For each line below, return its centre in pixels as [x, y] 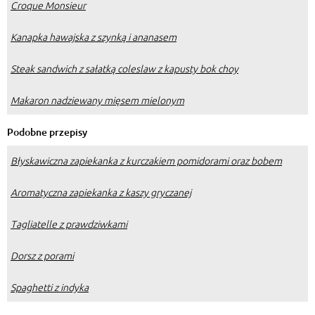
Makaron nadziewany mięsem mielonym [97, 99]
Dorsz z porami [42, 255]
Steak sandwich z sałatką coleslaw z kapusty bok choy [124, 68]
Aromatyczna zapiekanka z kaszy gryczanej [101, 192]
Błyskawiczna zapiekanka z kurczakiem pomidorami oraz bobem [146, 160]
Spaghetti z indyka [50, 287]
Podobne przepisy [47, 131]
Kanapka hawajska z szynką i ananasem [94, 36]
